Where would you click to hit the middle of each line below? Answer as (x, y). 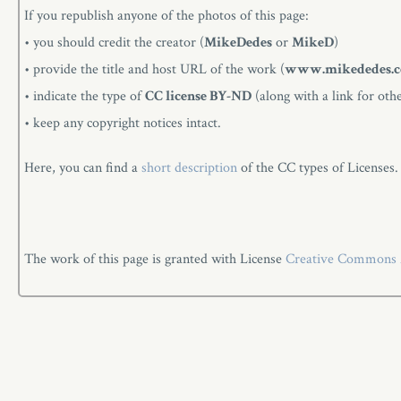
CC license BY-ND (198, 97)
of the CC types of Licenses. (318, 168)
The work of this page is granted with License (155, 259)
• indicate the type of (85, 97)
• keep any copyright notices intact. (123, 124)
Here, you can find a (83, 168)
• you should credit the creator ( (114, 43)
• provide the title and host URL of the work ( (154, 70)
